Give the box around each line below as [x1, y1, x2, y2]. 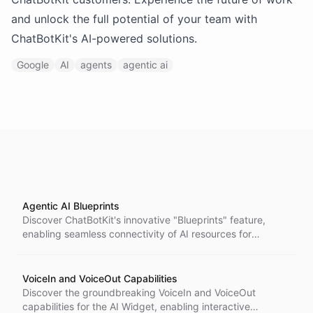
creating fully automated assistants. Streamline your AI [22, 242, 271, 254]
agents [80, 58, 112, 71]
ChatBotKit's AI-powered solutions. [11, 31, 197, 45]
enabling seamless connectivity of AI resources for [22, 228, 252, 240]
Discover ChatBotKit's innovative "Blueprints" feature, [22, 214, 265, 226]
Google [17, 58, 49, 71]
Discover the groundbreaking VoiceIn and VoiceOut [22, 286, 256, 298]
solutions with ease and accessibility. [22, 256, 190, 268]
